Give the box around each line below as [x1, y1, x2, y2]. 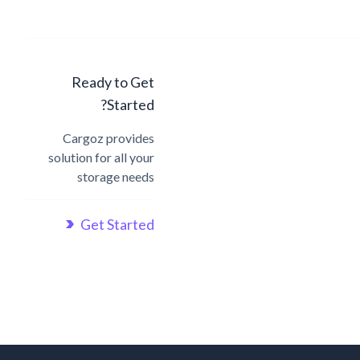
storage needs [77, 169, 154, 184]
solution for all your [48, 149, 154, 165]
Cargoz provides [63, 130, 154, 145]
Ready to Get [72, 73, 154, 91]
